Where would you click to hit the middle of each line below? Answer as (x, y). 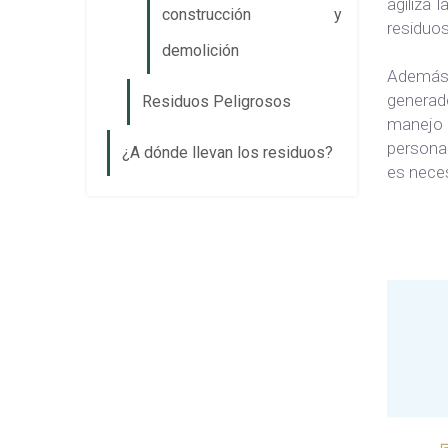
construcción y (252, 14)
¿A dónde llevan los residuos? (227, 152)
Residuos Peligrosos (216, 101)
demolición (200, 50)
